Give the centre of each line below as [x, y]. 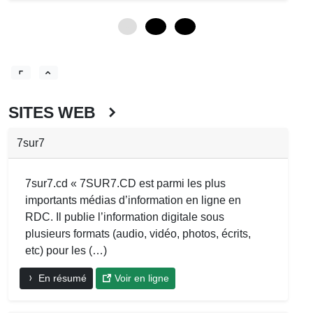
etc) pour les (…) [66, 250]
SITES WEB [56, 112]
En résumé [61, 278]
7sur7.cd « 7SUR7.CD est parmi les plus [125, 183]
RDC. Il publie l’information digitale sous [125, 217]
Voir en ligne [140, 278]
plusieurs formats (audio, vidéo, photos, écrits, [138, 233]
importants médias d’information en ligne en [133, 200]
